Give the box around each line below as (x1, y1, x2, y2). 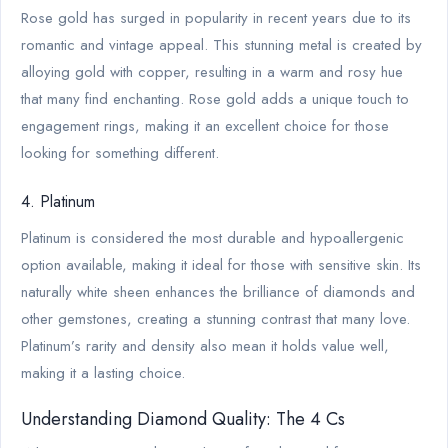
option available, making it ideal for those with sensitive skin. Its (21, 253, 421, 276)
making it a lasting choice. (21, 361, 185, 384)
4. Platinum (21, 189, 95, 213)
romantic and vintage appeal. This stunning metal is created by (21, 33, 422, 56)
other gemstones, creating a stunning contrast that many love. (21, 307, 410, 330)
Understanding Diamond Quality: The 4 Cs (21, 405, 345, 432)
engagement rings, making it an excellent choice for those (21, 114, 389, 137)
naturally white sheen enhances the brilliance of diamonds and (21, 280, 415, 303)
